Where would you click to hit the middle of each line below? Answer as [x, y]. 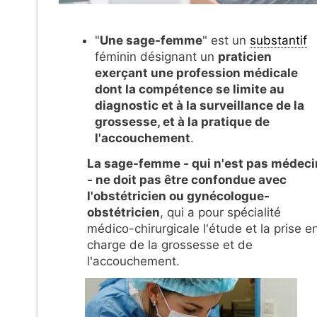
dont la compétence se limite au [190, 89]
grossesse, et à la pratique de [182, 121]
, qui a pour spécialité [220, 213]
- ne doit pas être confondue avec [187, 180]
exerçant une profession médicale [196, 73]
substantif [278, 40]
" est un [226, 40]
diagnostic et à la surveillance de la [200, 105]
